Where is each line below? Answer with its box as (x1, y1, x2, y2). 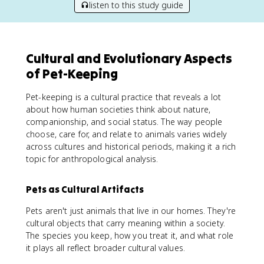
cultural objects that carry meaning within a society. (26, 217, 225, 229)
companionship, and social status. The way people (26, 116, 223, 127)
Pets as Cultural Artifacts (26, 183, 144, 195)
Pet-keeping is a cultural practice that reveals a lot (26, 91, 221, 103)
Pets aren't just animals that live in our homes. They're (26, 205, 236, 216)
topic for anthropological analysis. (26, 153, 159, 164)
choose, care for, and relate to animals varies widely (26, 128, 227, 140)
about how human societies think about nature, (26, 104, 210, 115)
